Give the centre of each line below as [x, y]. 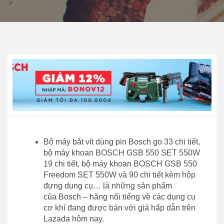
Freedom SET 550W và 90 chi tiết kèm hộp [119, 174]
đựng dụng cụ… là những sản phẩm [108, 185]
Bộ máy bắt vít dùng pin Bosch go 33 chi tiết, [122, 141]
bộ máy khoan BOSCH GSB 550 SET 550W [122, 152]
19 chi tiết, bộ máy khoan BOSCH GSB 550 [120, 163]
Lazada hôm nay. [74, 218]
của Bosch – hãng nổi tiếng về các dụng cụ [119, 196]
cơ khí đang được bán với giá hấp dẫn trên [119, 207]
